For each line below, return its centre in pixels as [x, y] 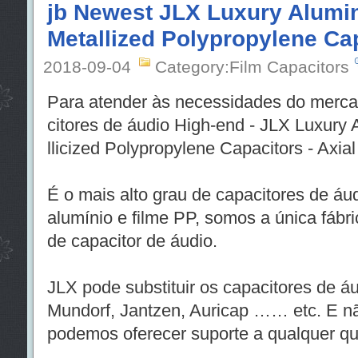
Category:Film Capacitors [252, 67]
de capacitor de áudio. [132, 241]
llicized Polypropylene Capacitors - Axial [201, 148]
